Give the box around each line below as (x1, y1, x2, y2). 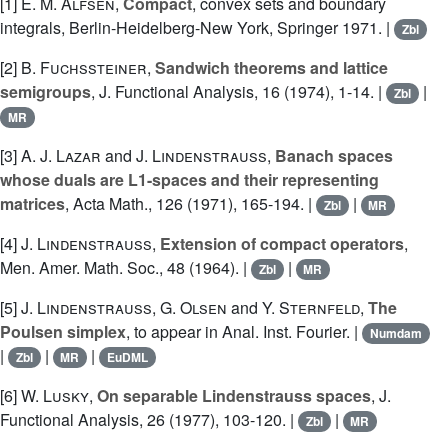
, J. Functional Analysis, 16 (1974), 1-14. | (91, 80, 386, 104)
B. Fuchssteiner (21, 56, 147, 80)
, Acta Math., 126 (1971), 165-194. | (65, 192, 316, 216)
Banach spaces (275, 144, 393, 168)
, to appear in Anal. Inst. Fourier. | (126, 320, 362, 344)
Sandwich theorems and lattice (155, 56, 388, 80)
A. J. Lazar (21, 144, 101, 168)
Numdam (369, 324, 422, 343)
